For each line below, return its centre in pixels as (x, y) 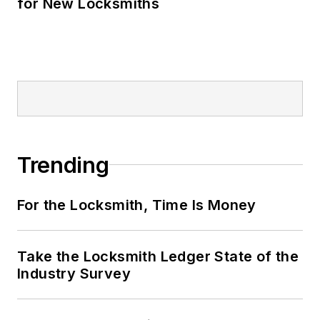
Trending (63, 165)
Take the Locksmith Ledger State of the (158, 256)
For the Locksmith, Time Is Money (137, 205)
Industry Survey (74, 273)
